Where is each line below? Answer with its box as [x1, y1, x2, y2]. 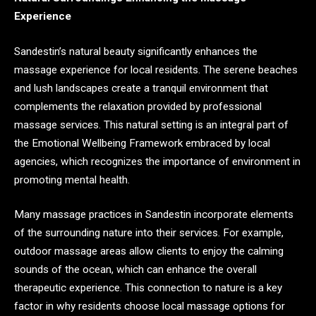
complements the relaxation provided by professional [14, 99, 262, 113]
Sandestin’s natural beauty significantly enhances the [14, 44, 257, 58]
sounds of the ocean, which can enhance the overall [14, 263, 257, 276]
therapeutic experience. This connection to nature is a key [14, 281, 282, 295]
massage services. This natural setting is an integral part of [14, 118, 288, 131]
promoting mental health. [14, 173, 130, 186]
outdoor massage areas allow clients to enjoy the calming [14, 245, 284, 258]
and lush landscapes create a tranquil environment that [14, 81, 268, 95]
